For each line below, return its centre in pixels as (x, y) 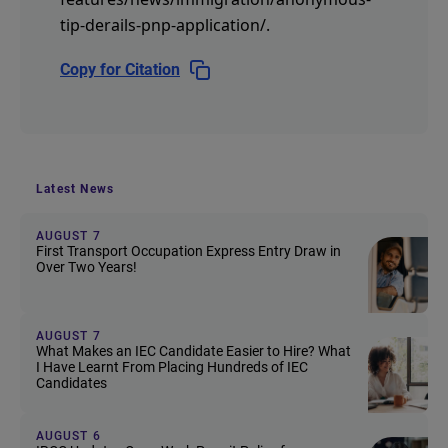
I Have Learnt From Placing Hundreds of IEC (172, 366)
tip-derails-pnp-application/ (163, 24)
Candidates (71, 382)
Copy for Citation (120, 69)
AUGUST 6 (68, 435)
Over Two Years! (86, 266)
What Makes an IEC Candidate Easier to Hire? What (193, 350)
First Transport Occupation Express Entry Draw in (188, 250)
